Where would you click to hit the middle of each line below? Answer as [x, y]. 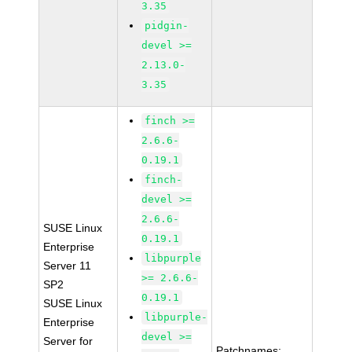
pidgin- [167, 26]
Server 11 [68, 266]
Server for [68, 341]
